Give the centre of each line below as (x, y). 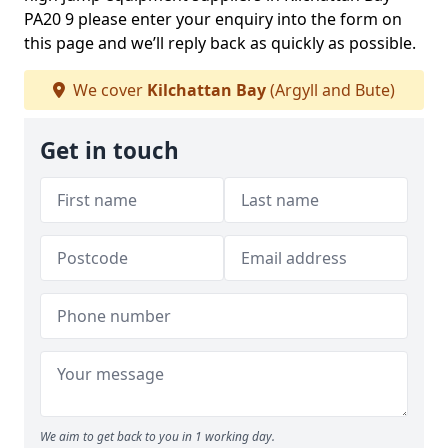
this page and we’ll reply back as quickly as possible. (220, 43)
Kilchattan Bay (206, 90)
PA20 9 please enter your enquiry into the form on (213, 19)
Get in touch (109, 150)
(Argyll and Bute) (330, 90)
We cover (108, 90)
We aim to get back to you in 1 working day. (157, 436)
